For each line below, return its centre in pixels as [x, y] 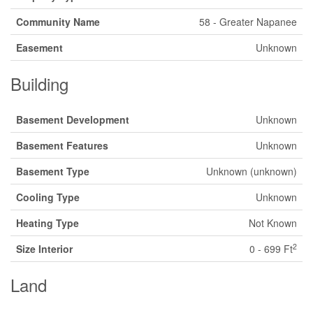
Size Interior [44, 249]
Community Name [58, 22]
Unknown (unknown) [252, 171]
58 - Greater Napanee [248, 22]
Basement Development [73, 119]
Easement [39, 48]
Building [39, 83]
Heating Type [48, 223]
